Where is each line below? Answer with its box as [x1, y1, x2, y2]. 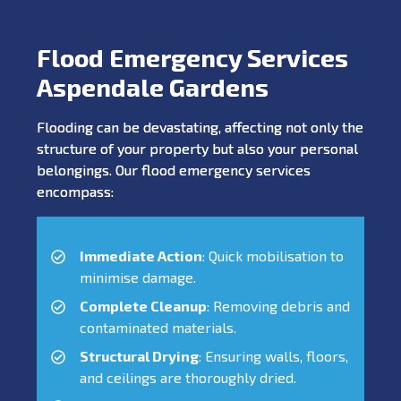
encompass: [37, 182, 114, 200]
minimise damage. [80, 268, 196, 286]
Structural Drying [80, 346, 199, 364]
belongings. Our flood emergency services [37, 160, 311, 178]
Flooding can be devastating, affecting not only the [37, 117, 363, 135]
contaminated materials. [80, 318, 236, 336]
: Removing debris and [207, 296, 350, 314]
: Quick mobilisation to [202, 246, 344, 264]
